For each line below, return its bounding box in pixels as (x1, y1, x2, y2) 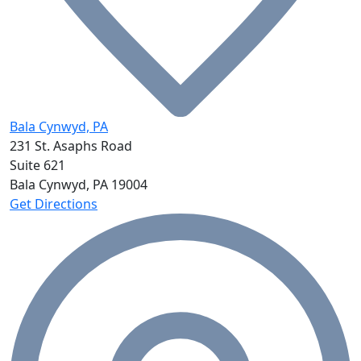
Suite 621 (10, 156, 65, 175)
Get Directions (10, 195, 98, 214)
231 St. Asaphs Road (10, 137, 132, 156)
